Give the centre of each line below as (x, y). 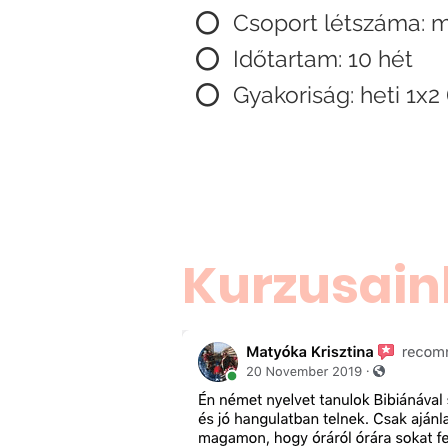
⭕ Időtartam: (271, 58)
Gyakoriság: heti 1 (324, 94)
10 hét (380, 58)
